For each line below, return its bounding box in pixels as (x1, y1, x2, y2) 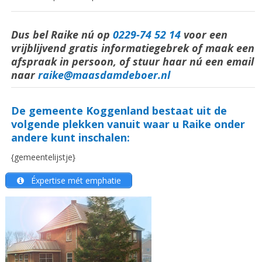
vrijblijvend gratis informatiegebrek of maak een (11, 41, 254, 56)
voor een (183, 27, 227, 42)
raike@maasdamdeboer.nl (37, 68, 170, 82)
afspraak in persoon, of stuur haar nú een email (11, 54, 254, 69)
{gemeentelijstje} (11, 151, 75, 163)
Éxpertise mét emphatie (28, 174, 121, 186)
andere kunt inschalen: (11, 130, 130, 145)
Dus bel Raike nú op (11, 27, 113, 42)
